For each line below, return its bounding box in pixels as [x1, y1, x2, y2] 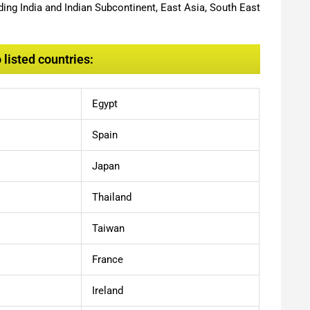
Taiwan [92, 221, 125, 235]
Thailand [92, 190, 131, 203]
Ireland [92, 284, 123, 297]
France [92, 253, 123, 266]
